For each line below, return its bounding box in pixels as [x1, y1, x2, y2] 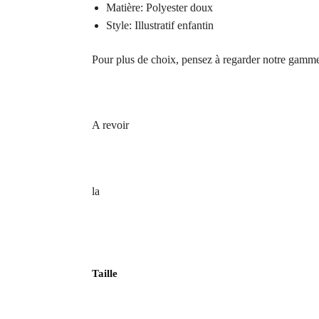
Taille [92, 268, 117, 280]
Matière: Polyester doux [105, 1, 213, 14]
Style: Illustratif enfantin [105, 19, 214, 32]
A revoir [91, 119, 129, 132]
